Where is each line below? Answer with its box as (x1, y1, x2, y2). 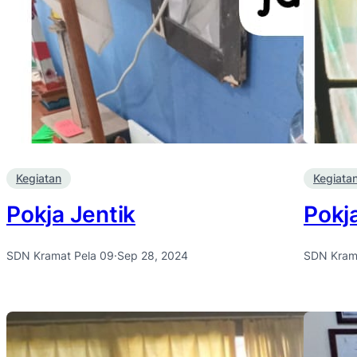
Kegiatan (16, 171, 61, 186)
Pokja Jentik (6, 200, 135, 228)
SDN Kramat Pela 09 (6, 248, 114, 262)
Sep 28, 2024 (117, 248, 188, 262)
